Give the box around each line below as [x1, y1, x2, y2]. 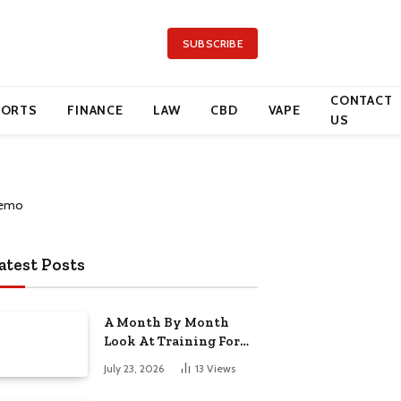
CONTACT [330, 92, 393, 108]
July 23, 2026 [104, 362, 164, 375]
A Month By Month [104, 314, 229, 330]
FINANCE [67, 102, 124, 118]
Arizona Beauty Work [104, 352, 245, 368]
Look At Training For [104, 333, 240, 349]
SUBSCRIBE [182, 36, 243, 50]
